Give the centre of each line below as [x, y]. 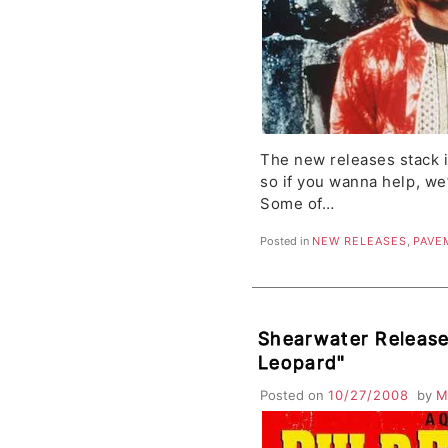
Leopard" [302, 362]
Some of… [297, 204]
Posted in [286, 240]
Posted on [294, 394]
